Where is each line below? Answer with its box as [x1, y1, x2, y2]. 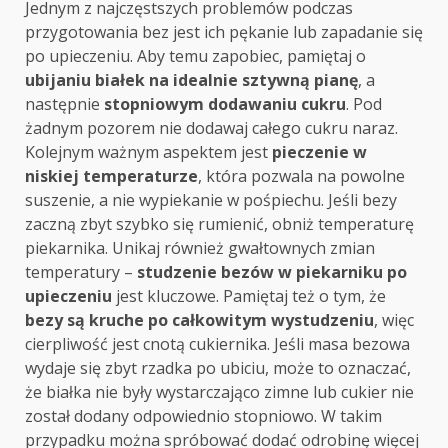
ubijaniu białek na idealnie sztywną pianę [25, 69, 358, 92]
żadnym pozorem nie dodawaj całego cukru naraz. [25, 117, 398, 140]
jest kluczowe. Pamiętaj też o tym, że [112, 285, 386, 308]
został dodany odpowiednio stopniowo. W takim [25, 405, 382, 428]
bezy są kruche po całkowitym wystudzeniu [25, 309, 374, 332]
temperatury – [25, 261, 137, 284]
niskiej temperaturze [25, 165, 198, 188]
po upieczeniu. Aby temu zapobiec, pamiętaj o [25, 45, 366, 68]
